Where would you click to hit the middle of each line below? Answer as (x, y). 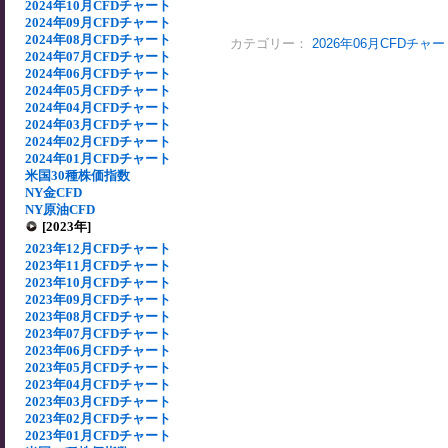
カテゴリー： (271, 44)
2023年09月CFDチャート (98, 299)
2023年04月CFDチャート (98, 384)
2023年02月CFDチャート (98, 418)
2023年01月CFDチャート (98, 435)
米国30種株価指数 (77, 175)
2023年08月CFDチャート (98, 316)
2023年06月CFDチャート (98, 350)
